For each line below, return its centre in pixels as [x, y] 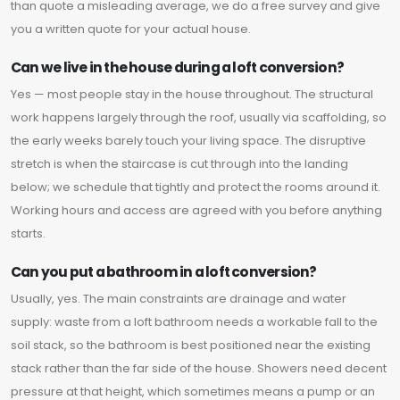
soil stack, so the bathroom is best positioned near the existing [191, 346]
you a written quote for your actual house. [131, 29]
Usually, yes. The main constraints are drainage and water [179, 299]
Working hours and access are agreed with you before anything [196, 211]
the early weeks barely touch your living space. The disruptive [188, 141]
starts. [28, 234]
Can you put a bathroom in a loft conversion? [164, 272]
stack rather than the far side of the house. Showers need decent [199, 369]
